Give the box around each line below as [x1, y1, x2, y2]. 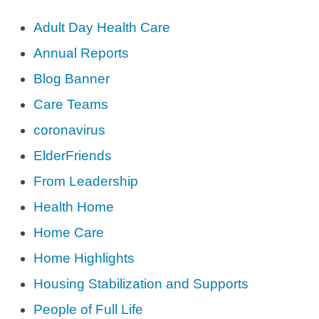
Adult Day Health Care [33, 20, 171, 35]
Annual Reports [33, 46, 130, 61]
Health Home [33, 199, 115, 214]
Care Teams [33, 97, 109, 112]
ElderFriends [33, 148, 113, 163]
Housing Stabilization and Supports [33, 276, 249, 291]
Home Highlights [33, 251, 135, 266]
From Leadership [33, 174, 139, 189]
